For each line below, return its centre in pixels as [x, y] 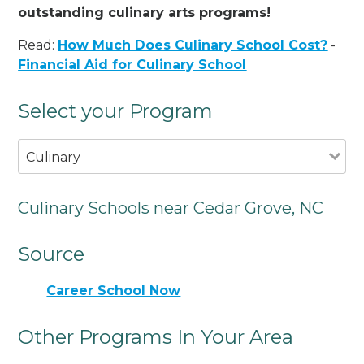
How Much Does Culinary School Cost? [193, 45]
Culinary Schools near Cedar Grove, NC [171, 208]
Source [52, 253]
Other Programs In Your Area [156, 337]
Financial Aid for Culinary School [132, 64]
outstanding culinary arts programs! [145, 12]
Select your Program [116, 110]
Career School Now [114, 291]
